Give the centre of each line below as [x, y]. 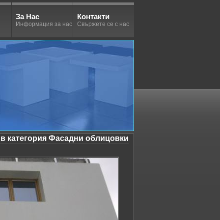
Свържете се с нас [103, 24]
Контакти [93, 16]
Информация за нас [44, 24]
